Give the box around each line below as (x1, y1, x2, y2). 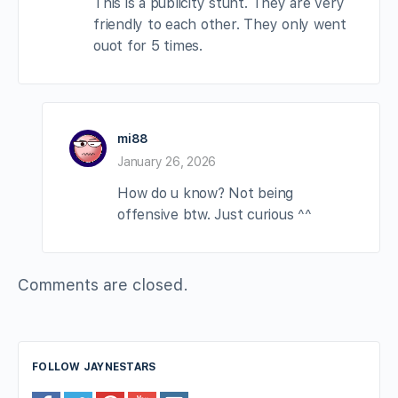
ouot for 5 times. (93, 37, 203, 55)
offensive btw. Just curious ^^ (117, 206, 312, 224)
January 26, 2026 (117, 155, 217, 170)
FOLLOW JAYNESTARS (32, 361, 156, 374)
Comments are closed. (18, 275, 188, 295)
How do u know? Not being (117, 185, 294, 203)
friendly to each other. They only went (93, 16, 346, 34)
